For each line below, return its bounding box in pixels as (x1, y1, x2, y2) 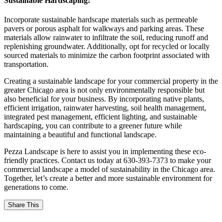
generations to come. (4, 183, 68, 192)
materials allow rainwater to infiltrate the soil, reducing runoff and (4, 33, 208, 42)
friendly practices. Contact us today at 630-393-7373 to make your (4, 156, 211, 165)
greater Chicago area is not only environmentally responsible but (4, 86, 205, 95)
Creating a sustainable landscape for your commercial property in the (4, 77, 218, 86)
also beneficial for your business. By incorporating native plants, (4, 95, 204, 104)
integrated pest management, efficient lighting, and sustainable (4, 112, 197, 121)
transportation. (4, 60, 49, 69)
